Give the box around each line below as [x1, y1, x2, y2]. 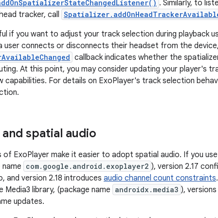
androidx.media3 [115, 185, 179, 194]
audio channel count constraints [104, 173, 216, 183]
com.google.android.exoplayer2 [26, 162, 149, 171]
